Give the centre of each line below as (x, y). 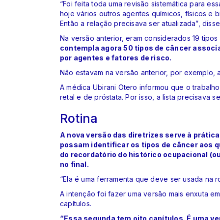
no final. (74, 164)
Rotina (79, 118)
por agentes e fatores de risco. (116, 57)
